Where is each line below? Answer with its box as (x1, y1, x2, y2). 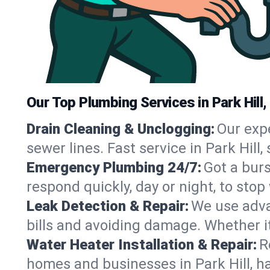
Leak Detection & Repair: (27, 197, 189, 215)
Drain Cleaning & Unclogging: (27, 120, 215, 137)
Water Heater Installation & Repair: (27, 236, 257, 253)
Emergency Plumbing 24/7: (27, 159, 201, 176)
